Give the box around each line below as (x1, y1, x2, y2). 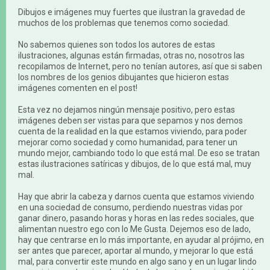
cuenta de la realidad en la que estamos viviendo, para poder (18, 127, 247, 136)
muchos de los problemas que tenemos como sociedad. (18, 18, 230, 28)
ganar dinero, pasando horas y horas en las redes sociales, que (18, 213, 254, 223)
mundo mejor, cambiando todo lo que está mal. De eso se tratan (18, 148, 260, 158)
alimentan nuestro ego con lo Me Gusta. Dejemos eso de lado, (18, 224, 251, 234)
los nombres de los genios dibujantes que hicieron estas (18, 72, 229, 82)
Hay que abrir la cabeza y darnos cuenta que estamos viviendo (18, 192, 254, 201)
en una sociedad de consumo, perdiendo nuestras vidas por (18, 202, 243, 212)
